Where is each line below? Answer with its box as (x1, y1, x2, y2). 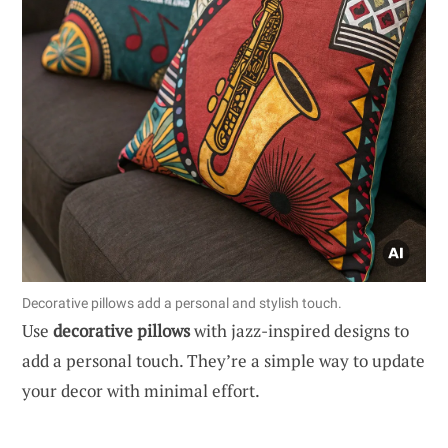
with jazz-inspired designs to (190, 318, 409, 342)
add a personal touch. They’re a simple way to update (22, 348, 425, 372)
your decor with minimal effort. (22, 378, 260, 402)
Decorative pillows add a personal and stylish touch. (22, 294, 342, 311)
